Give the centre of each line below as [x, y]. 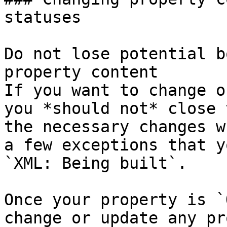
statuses [43, 17]
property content [81, 72]
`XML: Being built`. [96, 163]
